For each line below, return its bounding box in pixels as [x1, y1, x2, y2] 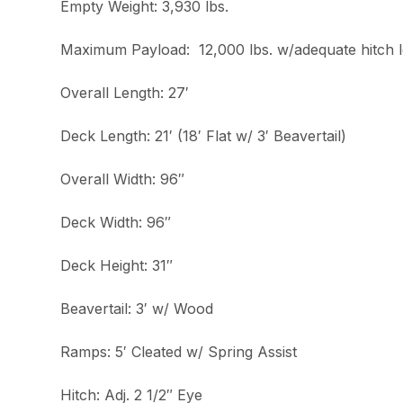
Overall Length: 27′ [60, 84, 190, 103]
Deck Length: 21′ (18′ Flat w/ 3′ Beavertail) [60, 127, 347, 146]
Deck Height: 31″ [60, 256, 174, 275]
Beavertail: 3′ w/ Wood [60, 300, 214, 318]
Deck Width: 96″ [60, 213, 172, 232]
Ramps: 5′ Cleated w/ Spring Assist [60, 343, 298, 362]
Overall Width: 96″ [60, 170, 185, 189]
